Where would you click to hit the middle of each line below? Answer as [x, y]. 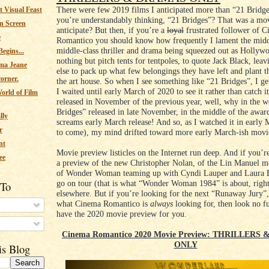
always [162, 204]
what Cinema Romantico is [103, 204]
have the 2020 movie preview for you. [122, 214]
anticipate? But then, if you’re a [112, 30]
